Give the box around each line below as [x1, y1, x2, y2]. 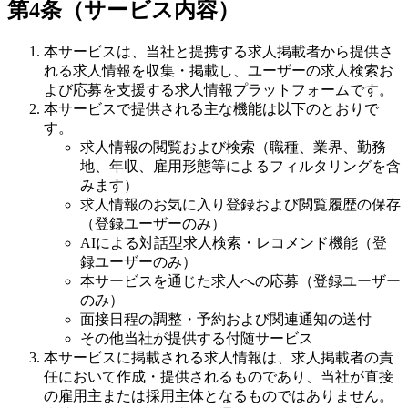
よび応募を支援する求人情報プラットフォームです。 [44, 82, 393, 98]
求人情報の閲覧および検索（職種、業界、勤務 [80, 139, 386, 156]
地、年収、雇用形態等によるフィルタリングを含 [80, 158, 401, 175]
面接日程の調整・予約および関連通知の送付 [80, 311, 372, 328]
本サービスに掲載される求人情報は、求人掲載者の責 [44, 350, 393, 366]
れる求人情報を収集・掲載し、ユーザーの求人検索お [44, 63, 393, 79]
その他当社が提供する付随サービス [80, 331, 313, 347]
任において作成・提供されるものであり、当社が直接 [44, 369, 393, 385]
